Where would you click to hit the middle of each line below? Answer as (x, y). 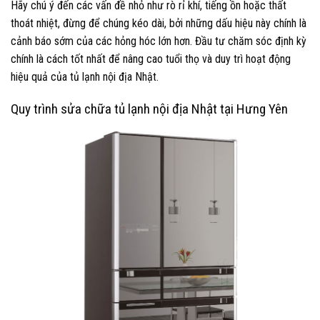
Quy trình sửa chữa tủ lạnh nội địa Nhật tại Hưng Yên (149, 109)
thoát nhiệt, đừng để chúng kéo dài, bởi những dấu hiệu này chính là (159, 23)
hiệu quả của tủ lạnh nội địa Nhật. (85, 76)
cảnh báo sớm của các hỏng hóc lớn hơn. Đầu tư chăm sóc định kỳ (159, 41)
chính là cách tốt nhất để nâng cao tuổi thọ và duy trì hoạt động (151, 59)
